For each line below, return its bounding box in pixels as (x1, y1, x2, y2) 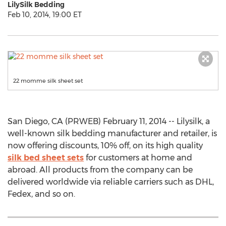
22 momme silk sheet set (13, 77, 83, 84)
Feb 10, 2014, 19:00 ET (8, 10, 82, 19)
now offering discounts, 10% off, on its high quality (8, 141, 203, 150)
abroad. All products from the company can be (8, 165, 193, 175)
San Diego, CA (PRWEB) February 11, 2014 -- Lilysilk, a (8, 117, 210, 126)
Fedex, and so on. (8, 189, 75, 199)
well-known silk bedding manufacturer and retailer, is (8, 129, 217, 138)
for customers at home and (84, 153, 192, 162)
